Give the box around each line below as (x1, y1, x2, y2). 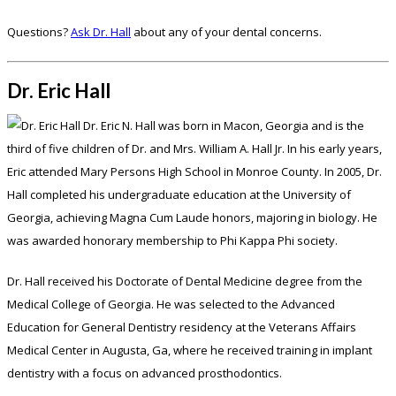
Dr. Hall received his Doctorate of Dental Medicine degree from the (7, 273, 362, 290)
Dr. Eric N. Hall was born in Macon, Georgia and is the (83, 118, 364, 134)
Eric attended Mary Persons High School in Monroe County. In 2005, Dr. (7, 164, 382, 180)
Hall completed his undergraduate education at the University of (7, 187, 351, 203)
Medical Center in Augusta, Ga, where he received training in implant (7, 342, 372, 359)
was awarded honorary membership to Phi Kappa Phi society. (7, 232, 338, 249)
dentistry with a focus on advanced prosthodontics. (7, 365, 282, 382)
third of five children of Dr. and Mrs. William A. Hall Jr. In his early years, (7, 141, 382, 157)
